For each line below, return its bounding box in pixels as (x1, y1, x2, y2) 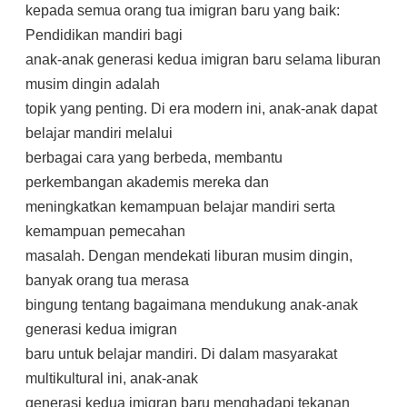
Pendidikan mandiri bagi (25, 27, 183, 43)
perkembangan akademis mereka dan (25, 174, 269, 190)
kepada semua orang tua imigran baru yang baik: (25, 3, 340, 18)
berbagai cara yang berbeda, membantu (25, 150, 283, 165)
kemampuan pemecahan (25, 223, 185, 239)
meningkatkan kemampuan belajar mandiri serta (25, 199, 335, 214)
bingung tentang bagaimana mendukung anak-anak (25, 297, 358, 313)
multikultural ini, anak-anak (25, 371, 198, 386)
